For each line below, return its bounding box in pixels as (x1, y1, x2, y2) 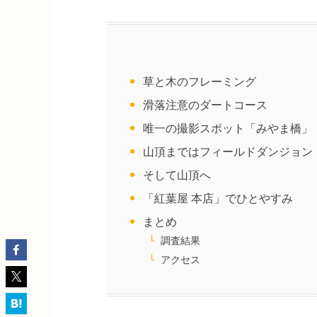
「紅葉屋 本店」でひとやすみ (143, 192, 294, 204)
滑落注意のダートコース (143, 98, 268, 111)
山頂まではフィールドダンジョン (143, 145, 313, 158)
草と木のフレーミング (143, 75, 257, 88)
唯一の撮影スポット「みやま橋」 (143, 122, 313, 134)
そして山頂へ (143, 168, 212, 181)
